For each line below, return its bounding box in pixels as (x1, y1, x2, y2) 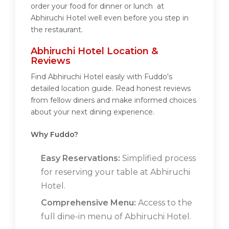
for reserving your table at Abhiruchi (41, 167, 190, 177)
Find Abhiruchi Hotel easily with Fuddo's (31, 72, 172, 82)
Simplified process (120, 153, 196, 164)
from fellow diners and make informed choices (31, 96, 196, 105)
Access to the (136, 198, 192, 208)
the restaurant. (31, 25, 83, 35)
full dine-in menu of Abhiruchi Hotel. (41, 212, 191, 222)
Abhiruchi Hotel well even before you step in (31, 13, 189, 23)
